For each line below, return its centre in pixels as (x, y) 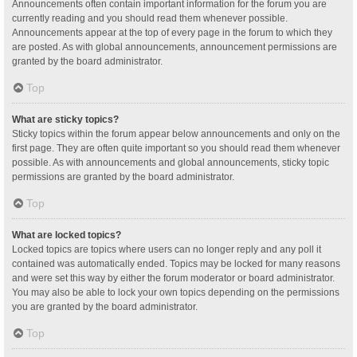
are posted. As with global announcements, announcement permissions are (175, 47)
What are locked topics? (67, 235)
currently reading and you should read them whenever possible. (150, 18)
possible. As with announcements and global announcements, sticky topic (171, 162)
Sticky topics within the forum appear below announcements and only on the (176, 133)
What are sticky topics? (65, 119)
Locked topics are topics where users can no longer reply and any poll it (167, 249)
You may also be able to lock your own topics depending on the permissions (176, 292)
